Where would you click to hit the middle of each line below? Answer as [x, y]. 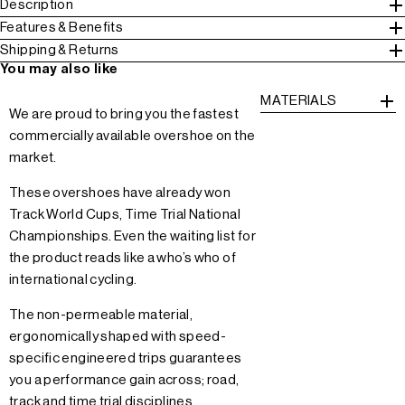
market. [33, 157]
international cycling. [73, 279]
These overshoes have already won [120, 193]
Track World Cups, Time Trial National [125, 214]
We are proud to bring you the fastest [124, 114]
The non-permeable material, [101, 315]
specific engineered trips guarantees [126, 358]
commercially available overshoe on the [132, 136]
